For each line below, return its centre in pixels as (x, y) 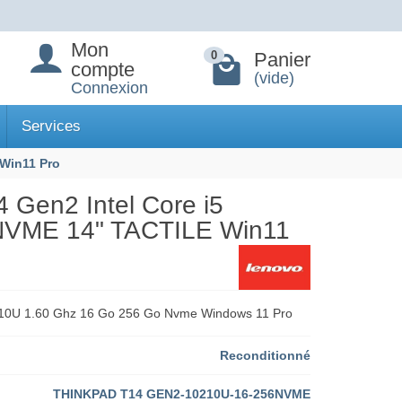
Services (51, 127)
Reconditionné (265, 356)
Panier (282, 59)
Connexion (110, 87)
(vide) (274, 78)
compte (103, 69)
